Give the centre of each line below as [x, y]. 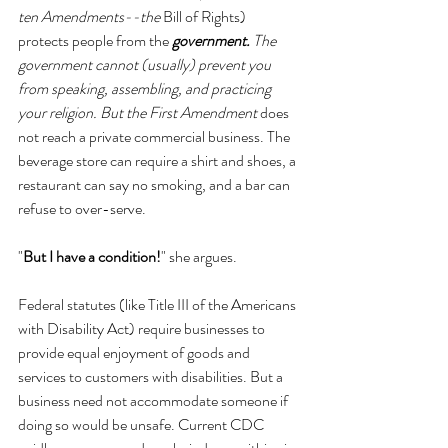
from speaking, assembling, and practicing [146, 88]
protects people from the [95, 40]
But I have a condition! [92, 256]
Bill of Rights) [206, 16]
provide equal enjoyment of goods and [135, 352]
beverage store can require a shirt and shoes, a [158, 160]
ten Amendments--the [90, 16]
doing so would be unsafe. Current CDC [142, 424]
